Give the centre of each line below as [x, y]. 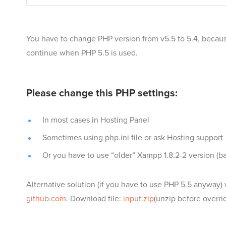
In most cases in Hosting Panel [96, 120]
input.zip [138, 199]
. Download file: [95, 199]
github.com [46, 199]
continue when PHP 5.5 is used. [82, 53]
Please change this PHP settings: [102, 94]
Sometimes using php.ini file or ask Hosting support [133, 138]
